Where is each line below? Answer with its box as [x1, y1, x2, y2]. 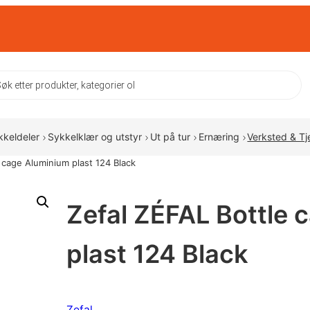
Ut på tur [149, 131, 190, 143]
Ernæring [198, 131, 239, 143]
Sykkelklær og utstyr [47, 131, 142, 143]
